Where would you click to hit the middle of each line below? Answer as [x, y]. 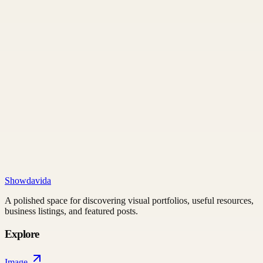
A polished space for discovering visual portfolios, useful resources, [129, 200]
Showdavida [28, 181]
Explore [22, 234]
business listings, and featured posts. [71, 211]
